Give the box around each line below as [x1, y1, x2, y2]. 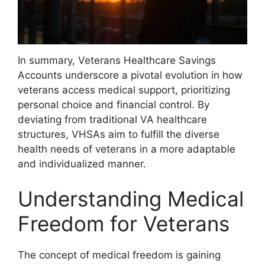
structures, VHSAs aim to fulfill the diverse [18, 128, 219, 140]
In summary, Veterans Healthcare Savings [18, 54, 216, 66]
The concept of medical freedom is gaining [18, 249, 221, 261]
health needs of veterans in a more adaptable [18, 143, 235, 155]
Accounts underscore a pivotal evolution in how [18, 69, 243, 81]
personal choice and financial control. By [18, 98, 209, 111]
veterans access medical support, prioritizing [18, 83, 230, 96]
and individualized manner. [18, 157, 146, 170]
